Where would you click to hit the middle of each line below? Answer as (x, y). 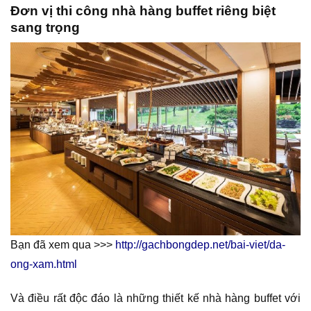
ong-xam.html (44, 264)
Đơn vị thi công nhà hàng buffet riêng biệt (143, 10)
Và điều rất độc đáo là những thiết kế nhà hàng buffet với (155, 298)
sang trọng (45, 27)
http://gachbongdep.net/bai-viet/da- (200, 245)
